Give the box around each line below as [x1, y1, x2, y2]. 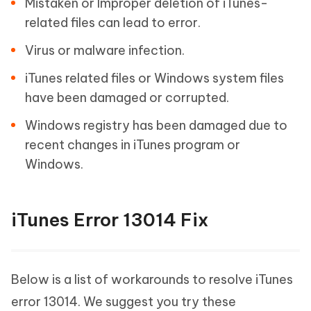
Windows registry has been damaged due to [25, 117, 287, 133]
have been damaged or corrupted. [25, 90, 229, 106]
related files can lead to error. [25, 15, 201, 31]
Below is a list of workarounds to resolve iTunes [11, 271, 293, 287]
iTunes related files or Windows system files [25, 70, 284, 86]
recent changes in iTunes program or [25, 137, 240, 153]
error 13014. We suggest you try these [11, 294, 236, 310]
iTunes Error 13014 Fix [11, 208, 208, 231]
